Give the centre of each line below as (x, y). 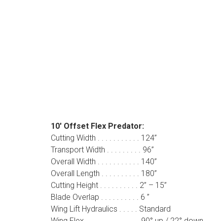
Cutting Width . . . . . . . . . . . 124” (104, 138)
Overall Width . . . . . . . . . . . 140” (104, 162)
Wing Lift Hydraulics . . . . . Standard (110, 209)
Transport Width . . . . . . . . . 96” (102, 150)
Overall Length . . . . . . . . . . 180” (104, 173)
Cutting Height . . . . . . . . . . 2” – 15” (109, 185)
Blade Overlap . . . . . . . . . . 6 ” (100, 197)
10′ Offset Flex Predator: (97, 126)
